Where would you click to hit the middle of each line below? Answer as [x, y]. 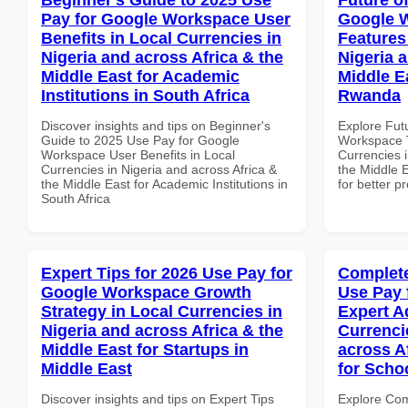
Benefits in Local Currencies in [161, 38]
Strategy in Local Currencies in [162, 311]
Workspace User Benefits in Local [138, 154]
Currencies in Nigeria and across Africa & [159, 169]
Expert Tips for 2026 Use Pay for [167, 273]
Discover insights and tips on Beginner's [156, 125]
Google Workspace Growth [146, 292]
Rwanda [369, 95]
